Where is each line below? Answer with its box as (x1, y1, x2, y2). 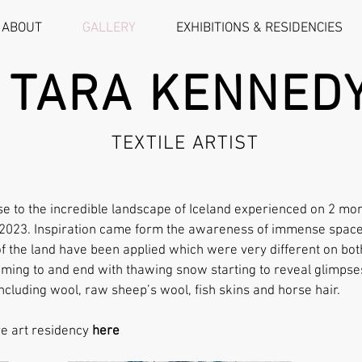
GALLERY (82, 20, 136, 36)
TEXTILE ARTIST (112, 133, 259, 155)
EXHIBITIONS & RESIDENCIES (176, 20, 343, 36)
